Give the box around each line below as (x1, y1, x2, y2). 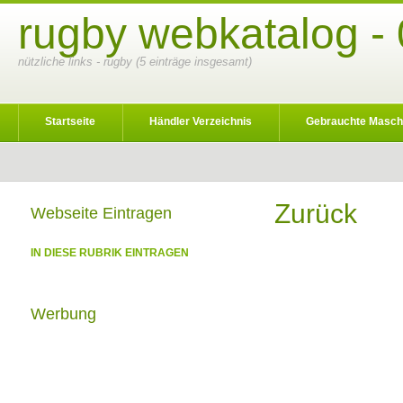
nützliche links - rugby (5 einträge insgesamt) (18, 55, 252, 68)
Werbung (31, 305, 96, 323)
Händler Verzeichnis (149, 115, 252, 128)
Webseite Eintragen (31, 204, 172, 222)
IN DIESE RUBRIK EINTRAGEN (31, 246, 189, 259)
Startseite (45, 115, 95, 128)
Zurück (274, 199, 357, 228)
